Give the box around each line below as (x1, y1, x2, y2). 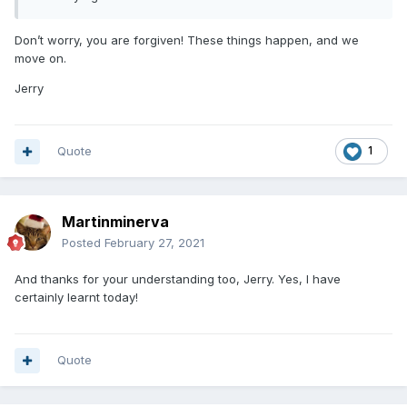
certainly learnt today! (15, 290, 138, 305)
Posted (62, 235, 104, 251)
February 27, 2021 (104, 235, 204, 251)
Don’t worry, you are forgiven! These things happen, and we (15, 33, 359, 48)
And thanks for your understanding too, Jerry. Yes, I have (15, 272, 341, 287)
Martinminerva (62, 213, 169, 232)
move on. (15, 51, 66, 66)
